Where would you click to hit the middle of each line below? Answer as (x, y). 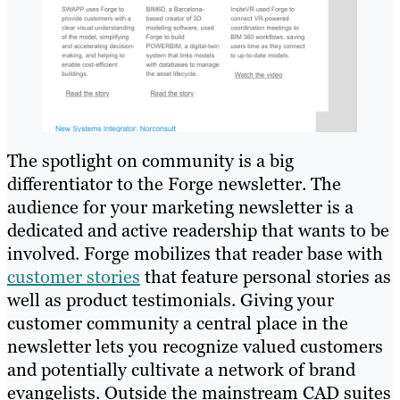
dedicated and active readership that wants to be (198, 231)
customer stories (74, 277)
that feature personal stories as (266, 277)
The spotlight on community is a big (150, 161)
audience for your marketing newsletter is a (180, 208)
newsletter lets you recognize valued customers (195, 347)
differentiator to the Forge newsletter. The (174, 184)
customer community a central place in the (178, 324)
